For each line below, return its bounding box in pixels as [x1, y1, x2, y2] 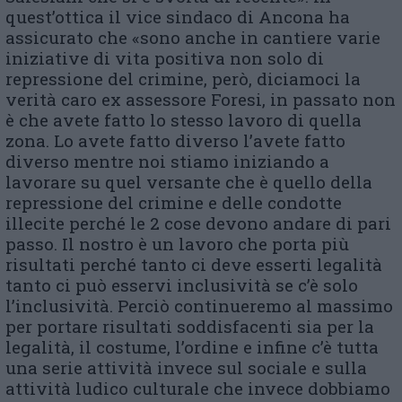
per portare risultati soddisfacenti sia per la [5, 315, 374, 337]
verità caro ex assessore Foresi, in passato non [5, 88, 396, 110]
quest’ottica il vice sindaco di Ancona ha [5, 5, 350, 28]
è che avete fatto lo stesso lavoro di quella [5, 109, 362, 131]
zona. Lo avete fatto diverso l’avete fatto [5, 129, 345, 152]
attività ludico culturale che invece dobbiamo [5, 377, 390, 399]
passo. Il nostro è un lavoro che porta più [5, 232, 349, 255]
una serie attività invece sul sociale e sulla [5, 356, 367, 379]
